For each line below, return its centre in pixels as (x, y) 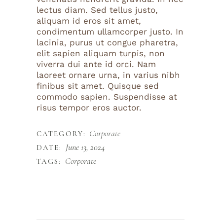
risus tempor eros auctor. (89, 107)
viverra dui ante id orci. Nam (96, 64)
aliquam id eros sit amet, (89, 20)
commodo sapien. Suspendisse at (107, 96)
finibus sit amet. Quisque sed (98, 86)
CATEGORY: (61, 133)
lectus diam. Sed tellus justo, (97, 10)
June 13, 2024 (85, 147)
